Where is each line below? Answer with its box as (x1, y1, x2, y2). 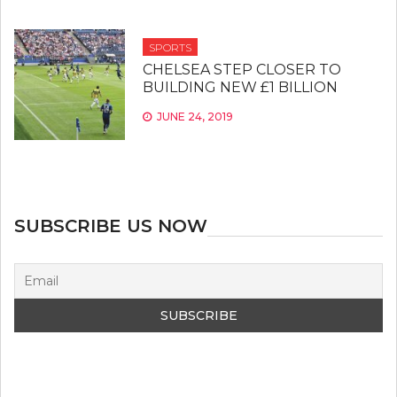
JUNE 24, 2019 (156, 110, 233, 124)
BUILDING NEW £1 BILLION (142, 79, 338, 97)
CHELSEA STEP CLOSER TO (142, 61, 341, 79)
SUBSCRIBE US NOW (14, 214, 207, 237)
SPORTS (148, 41, 191, 55)
